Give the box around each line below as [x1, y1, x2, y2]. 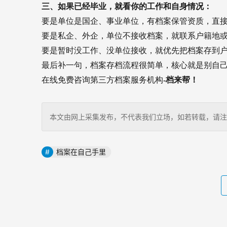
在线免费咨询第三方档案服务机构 [42, 75, 163, 84]
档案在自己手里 [56, 147, 106, 156]
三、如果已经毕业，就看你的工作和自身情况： [42, 2, 212, 11]
